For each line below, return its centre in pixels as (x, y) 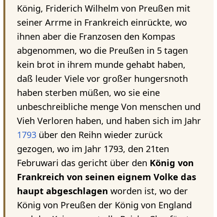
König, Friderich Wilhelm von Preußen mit (103, 8)
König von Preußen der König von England (104, 205)
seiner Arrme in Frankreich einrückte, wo (102, 23)
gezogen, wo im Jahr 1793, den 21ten (93, 149)
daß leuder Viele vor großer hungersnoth (102, 79)
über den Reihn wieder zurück (99, 135)
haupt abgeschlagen (62, 191)
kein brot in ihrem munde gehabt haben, (101, 65)
